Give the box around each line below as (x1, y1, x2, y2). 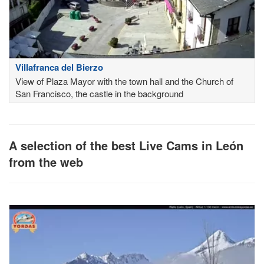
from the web (9, 153, 83, 171)
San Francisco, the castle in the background (15, 87, 183, 100)
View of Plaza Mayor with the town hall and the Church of (15, 75, 233, 88)
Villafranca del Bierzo (15, 61, 103, 74)
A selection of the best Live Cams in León (9, 137, 243, 154)
